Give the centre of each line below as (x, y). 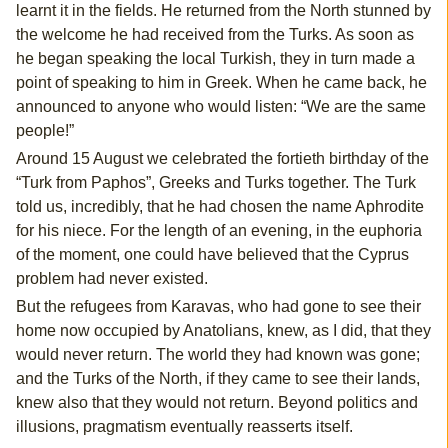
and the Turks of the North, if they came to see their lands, (217, 379)
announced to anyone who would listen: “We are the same (220, 107)
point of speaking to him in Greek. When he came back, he (221, 83)
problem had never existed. (111, 279)
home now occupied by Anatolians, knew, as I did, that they (223, 331)
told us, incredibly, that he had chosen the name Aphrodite (219, 207)
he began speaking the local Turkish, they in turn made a (215, 59)
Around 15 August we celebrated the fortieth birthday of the (222, 159)
